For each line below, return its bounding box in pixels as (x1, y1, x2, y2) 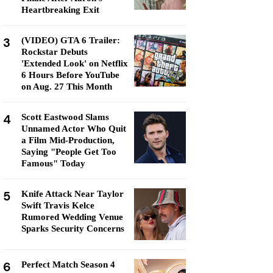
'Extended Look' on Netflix (21, 58, 128, 68)
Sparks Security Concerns (21, 224, 124, 233)
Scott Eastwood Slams (21, 112, 109, 122)
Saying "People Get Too (21, 147, 116, 157)
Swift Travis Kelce (21, 200, 94, 210)
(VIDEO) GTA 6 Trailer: (21, 35, 120, 45)
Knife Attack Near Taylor (21, 189, 124, 199)
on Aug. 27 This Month (21, 82, 112, 91)
